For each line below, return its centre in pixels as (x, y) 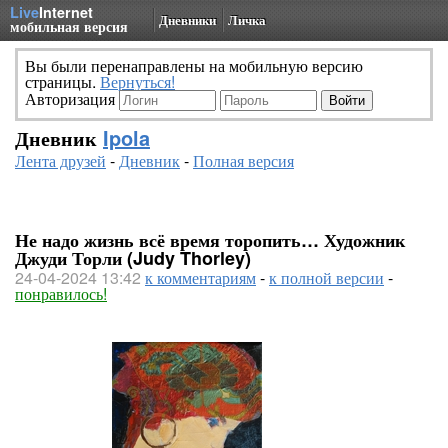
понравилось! (61, 293)
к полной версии (326, 277)
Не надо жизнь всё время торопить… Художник (210, 240)
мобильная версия (69, 26)
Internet (66, 12)
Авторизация (72, 98)
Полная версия (243, 160)
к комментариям (200, 277)
